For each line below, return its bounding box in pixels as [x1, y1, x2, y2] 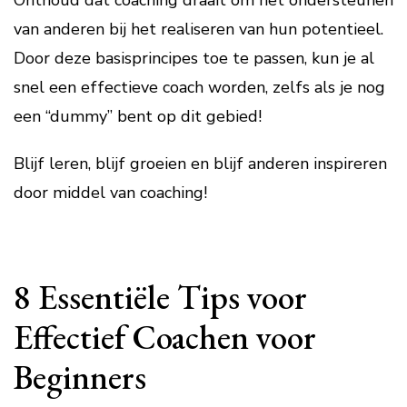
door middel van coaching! [14, 182, 207, 203]
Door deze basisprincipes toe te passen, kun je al [14, 47, 374, 69]
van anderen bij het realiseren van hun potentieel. [14, 18, 383, 40]
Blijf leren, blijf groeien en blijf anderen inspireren [14, 153, 387, 174]
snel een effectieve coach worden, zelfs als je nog [14, 76, 385, 98]
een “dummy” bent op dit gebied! [14, 105, 262, 127]
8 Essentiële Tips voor [14, 274, 307, 319]
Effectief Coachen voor [14, 314, 316, 359]
